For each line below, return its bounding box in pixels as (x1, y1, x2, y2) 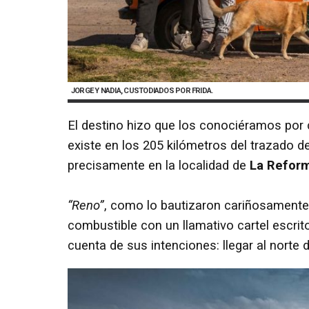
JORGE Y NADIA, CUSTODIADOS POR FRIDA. (71, 86, 213, 96)
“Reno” (68, 197, 104, 213)
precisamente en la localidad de (68, 157, 250, 173)
